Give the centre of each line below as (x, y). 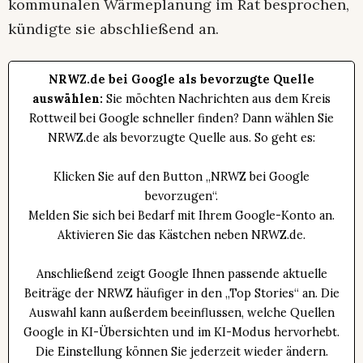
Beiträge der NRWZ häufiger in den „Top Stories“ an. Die (181, 294)
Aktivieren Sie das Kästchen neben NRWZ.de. (181, 235)
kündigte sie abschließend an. (113, 29)
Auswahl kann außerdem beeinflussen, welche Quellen (181, 313)
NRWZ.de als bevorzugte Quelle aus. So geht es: (181, 138)
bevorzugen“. (181, 196)
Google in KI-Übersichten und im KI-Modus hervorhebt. (181, 333)
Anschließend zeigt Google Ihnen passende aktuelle (181, 274)
